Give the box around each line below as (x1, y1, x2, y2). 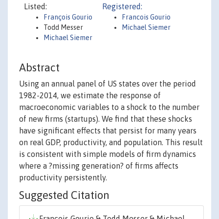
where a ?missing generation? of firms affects (19, 161, 178, 171)
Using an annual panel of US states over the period (19, 79, 196, 88)
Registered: (102, 2, 142, 11)
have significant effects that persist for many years (19, 126, 197, 135)
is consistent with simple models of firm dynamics (19, 150, 196, 159)
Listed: (24, 2, 47, 11)
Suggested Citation (19, 189, 109, 202)
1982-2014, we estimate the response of (19, 91, 161, 100)
